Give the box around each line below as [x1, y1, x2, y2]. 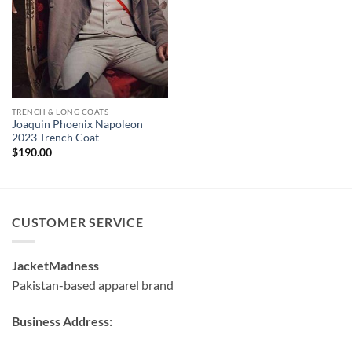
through [273, 5, 313, 19]
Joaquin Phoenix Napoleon [11, 118, 143, 131]
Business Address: [12, 313, 112, 328]
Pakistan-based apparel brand [12, 277, 174, 292]
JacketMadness [12, 257, 99, 273]
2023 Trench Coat [11, 131, 99, 145]
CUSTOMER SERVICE [12, 214, 144, 230]
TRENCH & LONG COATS [11, 106, 109, 116]
